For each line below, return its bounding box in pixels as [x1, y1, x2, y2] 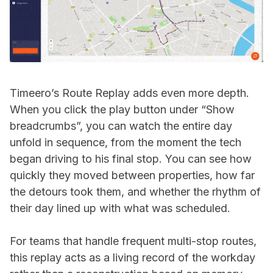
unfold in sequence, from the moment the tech [10, 135, 241, 149]
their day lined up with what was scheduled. [10, 201, 233, 214]
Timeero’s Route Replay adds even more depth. [10, 86, 249, 99]
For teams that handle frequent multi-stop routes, [10, 234, 257, 247]
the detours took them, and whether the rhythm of [10, 185, 261, 198]
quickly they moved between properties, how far [10, 168, 255, 182]
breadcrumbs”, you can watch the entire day [10, 119, 232, 132]
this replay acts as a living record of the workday [10, 250, 255, 264]
